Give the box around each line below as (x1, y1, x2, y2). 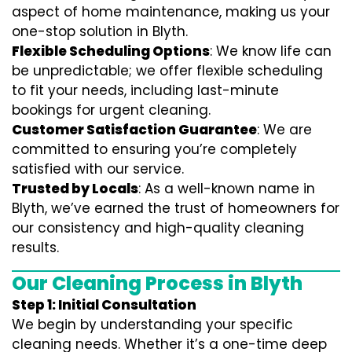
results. (12, 238, 59, 257)
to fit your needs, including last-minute (12, 81, 279, 100)
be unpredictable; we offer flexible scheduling (12, 61, 323, 80)
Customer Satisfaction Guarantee (12, 120, 257, 139)
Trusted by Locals (12, 179, 138, 198)
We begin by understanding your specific (12, 315, 293, 334)
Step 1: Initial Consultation (12, 295, 196, 314)
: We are (257, 120, 312, 139)
